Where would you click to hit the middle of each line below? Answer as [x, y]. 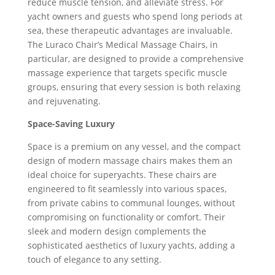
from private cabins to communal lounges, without [131, 203]
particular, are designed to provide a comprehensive [135, 58]
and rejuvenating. [64, 101]
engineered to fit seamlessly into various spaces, [127, 188]
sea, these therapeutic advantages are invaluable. [130, 30]
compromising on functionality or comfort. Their [126, 217]
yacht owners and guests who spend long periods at [135, 16]
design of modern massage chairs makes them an [130, 160]
